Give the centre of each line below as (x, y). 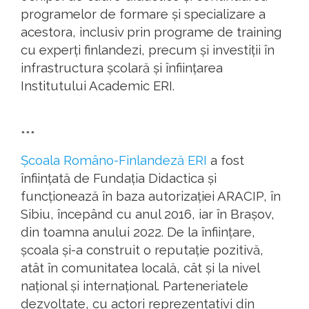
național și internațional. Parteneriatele (134, 286)
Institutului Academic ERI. (98, 86)
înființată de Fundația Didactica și (119, 178)
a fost (226, 160)
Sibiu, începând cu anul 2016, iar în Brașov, (148, 214)
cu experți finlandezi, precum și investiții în (148, 50)
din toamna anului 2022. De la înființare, (138, 232)
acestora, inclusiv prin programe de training (151, 32)
